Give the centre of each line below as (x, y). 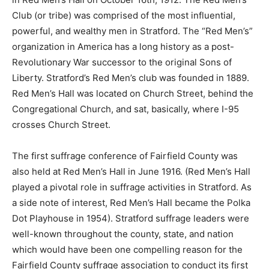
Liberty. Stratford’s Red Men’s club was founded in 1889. (131, 78)
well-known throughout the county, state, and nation (123, 234)
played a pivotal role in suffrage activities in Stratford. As (132, 187)
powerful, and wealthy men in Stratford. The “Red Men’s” (132, 31)
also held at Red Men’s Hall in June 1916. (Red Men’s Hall (131, 172)
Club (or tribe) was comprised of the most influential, (124, 16)
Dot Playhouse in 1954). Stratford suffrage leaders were (131, 219)
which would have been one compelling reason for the (127, 250)
